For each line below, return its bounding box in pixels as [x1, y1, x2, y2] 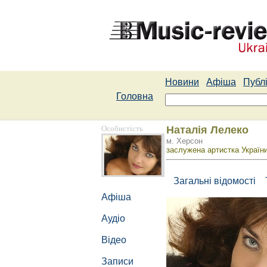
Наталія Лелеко [166, 124, 249, 136]
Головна [116, 91, 153, 101]
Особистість [101, 124, 143, 133]
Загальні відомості [166, 176, 258, 186]
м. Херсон [166, 136, 203, 145]
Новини [165, 77, 199, 87]
